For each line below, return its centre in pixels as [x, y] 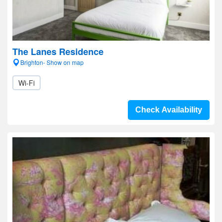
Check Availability [169, 110]
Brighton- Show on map [52, 62]
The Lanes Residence [58, 52]
